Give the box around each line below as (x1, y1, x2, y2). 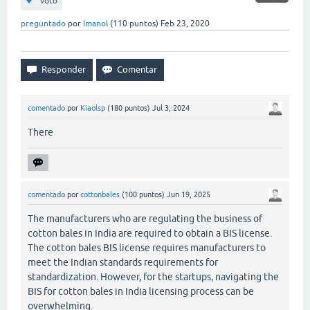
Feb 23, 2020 (161, 19, 210, 28)
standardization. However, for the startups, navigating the (28, 271, 279, 283)
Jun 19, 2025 (167, 190, 210, 199)
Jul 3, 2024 (152, 104, 190, 112)
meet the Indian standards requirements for (28, 257, 218, 268)
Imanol (83, 19, 108, 28)
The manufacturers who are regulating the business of (28, 213, 262, 225)
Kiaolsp (80, 104, 105, 112)
